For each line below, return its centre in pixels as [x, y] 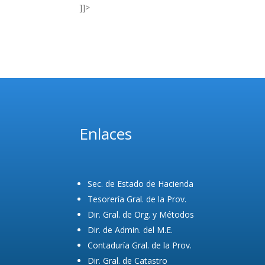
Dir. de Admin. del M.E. [130, 230]
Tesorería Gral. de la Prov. [137, 199]
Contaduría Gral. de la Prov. [140, 245]
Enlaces [106, 133]
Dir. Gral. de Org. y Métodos [141, 215]
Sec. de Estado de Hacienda [141, 184]
